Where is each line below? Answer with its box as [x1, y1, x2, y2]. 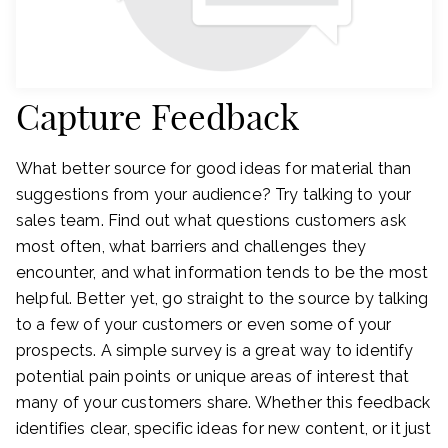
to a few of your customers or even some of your [16, 315, 392, 335]
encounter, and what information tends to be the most [16, 263, 429, 283]
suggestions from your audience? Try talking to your [16, 185, 412, 205]
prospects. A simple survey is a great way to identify [16, 341, 414, 361]
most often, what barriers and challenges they [16, 237, 367, 257]
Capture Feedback [16, 94, 299, 139]
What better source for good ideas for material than [16, 159, 412, 179]
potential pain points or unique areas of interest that [16, 367, 410, 387]
